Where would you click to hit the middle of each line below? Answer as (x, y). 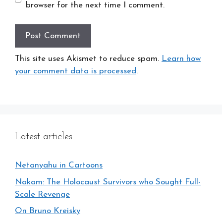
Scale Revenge (42, 194)
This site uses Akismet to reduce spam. (88, 58)
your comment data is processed (76, 71)
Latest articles (44, 137)
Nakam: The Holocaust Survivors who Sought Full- (108, 182)
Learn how (181, 58)
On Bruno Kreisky (48, 211)
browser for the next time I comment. (95, 5)
